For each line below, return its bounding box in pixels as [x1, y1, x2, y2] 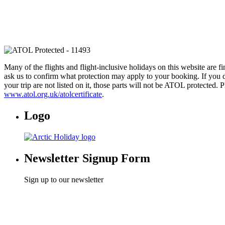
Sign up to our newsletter [24, 175, 103, 184]
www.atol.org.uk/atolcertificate [4, 90, 102, 98]
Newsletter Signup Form [24, 151, 150, 165]
